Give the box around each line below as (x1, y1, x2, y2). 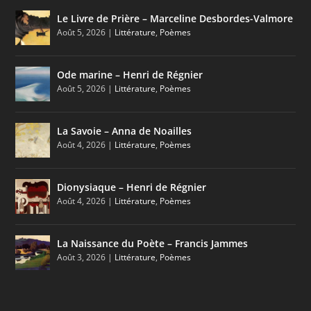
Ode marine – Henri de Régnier (57, 67, 203, 81)
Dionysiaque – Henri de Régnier (57, 180, 207, 194)
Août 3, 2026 (57, 251, 106, 263)
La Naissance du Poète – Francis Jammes (57, 236, 249, 250)
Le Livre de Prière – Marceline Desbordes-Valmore (57, 11, 294, 25)
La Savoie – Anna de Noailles (57, 124, 192, 137)
